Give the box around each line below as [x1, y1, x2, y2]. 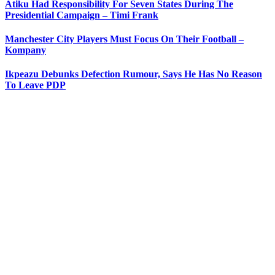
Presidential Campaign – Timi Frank [5, 9, 158, 20]
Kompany [5, 44, 46, 55]
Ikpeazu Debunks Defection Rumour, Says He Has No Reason [5, 69, 262, 80]
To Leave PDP [5, 80, 66, 91]
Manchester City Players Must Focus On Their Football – [5, 33, 244, 44]
